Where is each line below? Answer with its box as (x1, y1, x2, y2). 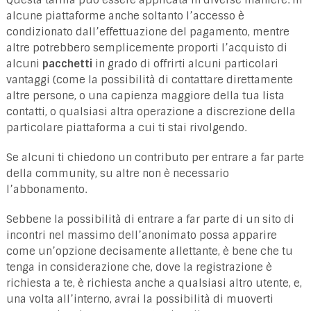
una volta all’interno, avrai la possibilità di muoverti (6, 292, 274, 306)
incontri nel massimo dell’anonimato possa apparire (6, 228, 277, 242)
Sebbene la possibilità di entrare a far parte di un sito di (6, 212, 294, 226)
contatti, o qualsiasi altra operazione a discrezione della (6, 104, 296, 119)
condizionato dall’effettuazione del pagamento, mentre (6, 24, 289, 39)
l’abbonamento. (6, 182, 87, 196)
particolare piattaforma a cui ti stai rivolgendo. (6, 120, 246, 135)
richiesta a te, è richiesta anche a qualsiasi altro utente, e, (6, 276, 302, 290)
